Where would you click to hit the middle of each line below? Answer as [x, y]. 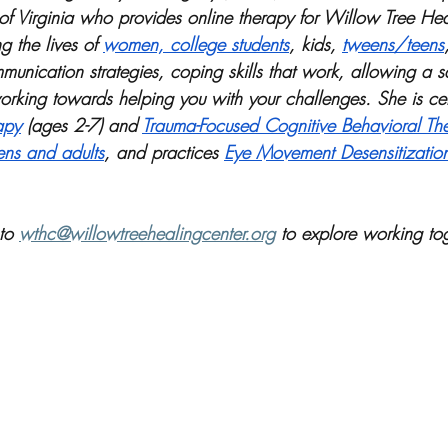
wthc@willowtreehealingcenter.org [147, 233]
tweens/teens [393, 44]
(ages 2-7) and [81, 125]
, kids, [315, 44]
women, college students [196, 44]
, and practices [164, 152]
